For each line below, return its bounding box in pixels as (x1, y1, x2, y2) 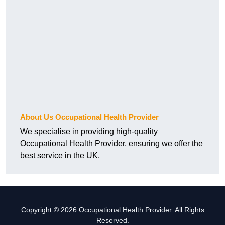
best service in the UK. (20, 151, 100, 160)
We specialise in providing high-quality (20, 127, 158, 136)
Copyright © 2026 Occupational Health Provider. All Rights (21, 206, 204, 214)
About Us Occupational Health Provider (20, 113, 159, 122)
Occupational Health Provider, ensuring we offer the (20, 139, 203, 148)
